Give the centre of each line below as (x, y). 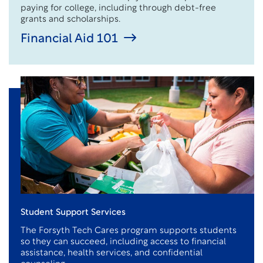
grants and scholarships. (71, 20)
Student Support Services (73, 213)
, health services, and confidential (133, 253)
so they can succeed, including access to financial (123, 242)
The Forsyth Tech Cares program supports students (129, 231)
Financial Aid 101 (69, 39)
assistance (42, 253)
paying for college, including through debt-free (118, 9)
